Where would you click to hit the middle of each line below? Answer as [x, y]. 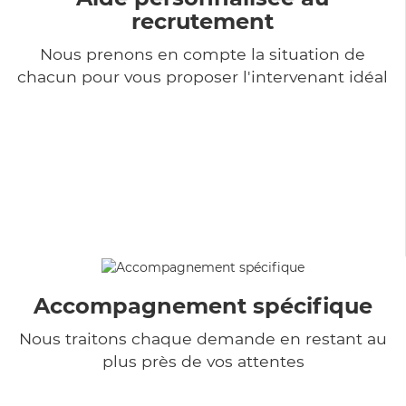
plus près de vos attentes [203, 361]
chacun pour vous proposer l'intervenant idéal [203, 76]
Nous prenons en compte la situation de [203, 53]
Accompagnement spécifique [203, 305]
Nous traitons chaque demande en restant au [203, 338]
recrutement [203, 21]
